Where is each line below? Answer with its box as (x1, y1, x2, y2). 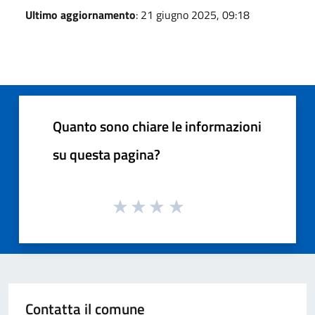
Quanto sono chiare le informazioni (53, 115, 262, 137)
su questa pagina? (53, 143, 160, 165)
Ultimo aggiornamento (25, 6, 136, 23)
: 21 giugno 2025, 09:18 (136, 6, 250, 23)
